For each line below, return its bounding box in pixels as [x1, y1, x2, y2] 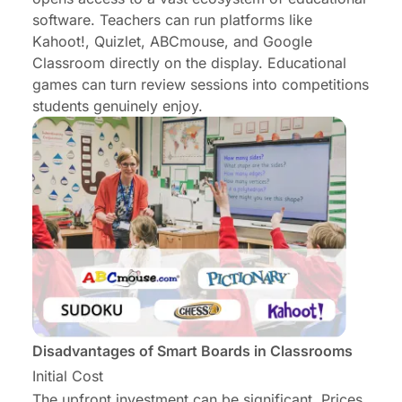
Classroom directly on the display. [32, 54, 267, 73]
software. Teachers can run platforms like [32, 11, 312, 30]
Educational [267, 54, 346, 73]
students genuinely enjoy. [32, 97, 203, 116]
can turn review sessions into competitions [77, 75, 369, 94]
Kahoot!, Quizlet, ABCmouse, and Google [32, 32, 312, 51]
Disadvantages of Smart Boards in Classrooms [32, 341, 353, 360]
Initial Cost [32, 366, 103, 385]
